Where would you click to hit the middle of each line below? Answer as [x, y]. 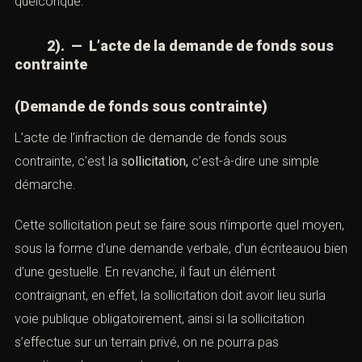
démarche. [45, 184]
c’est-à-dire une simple [254, 161]
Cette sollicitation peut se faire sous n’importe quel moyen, [179, 225]
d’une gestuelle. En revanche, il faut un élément [145, 272]
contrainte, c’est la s [71, 161]
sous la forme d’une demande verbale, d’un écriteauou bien [181, 249]
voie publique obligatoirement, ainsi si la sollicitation [160, 319]
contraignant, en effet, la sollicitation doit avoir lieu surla [170, 296]
